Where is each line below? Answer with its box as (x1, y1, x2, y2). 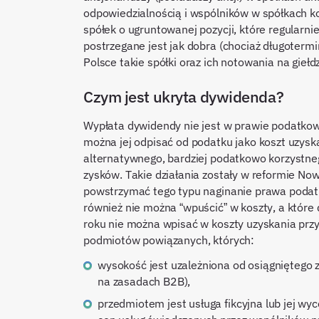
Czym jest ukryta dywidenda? (83, 86, 284, 107)
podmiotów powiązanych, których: (83, 233, 255, 247)
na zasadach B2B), (98, 274, 191, 288)
